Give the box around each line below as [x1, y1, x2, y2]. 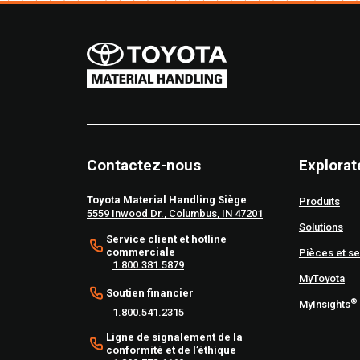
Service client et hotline [106, 233, 227, 246]
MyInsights [298, 298, 350, 311]
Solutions [298, 221, 343, 234]
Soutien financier [106, 287, 194, 300]
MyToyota [298, 272, 345, 285]
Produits [298, 195, 340, 208]
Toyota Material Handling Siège [87, 194, 247, 207]
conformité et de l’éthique [106, 344, 236, 357]
